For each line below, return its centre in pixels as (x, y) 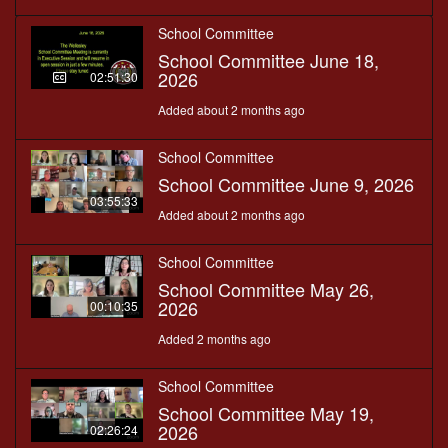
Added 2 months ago (214, 339)
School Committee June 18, (268, 60)
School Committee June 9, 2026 (286, 184)
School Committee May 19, (266, 413)
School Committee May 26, (266, 289)
